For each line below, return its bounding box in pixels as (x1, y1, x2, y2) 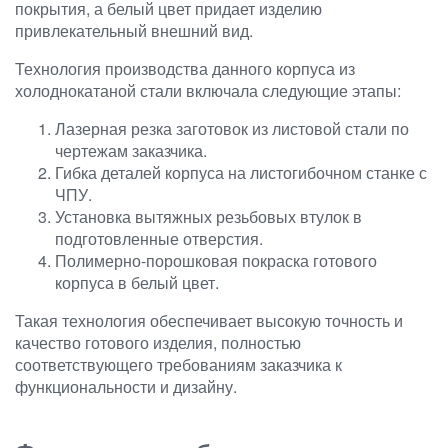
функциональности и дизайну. (15, 374, 237, 398)
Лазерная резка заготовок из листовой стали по (55, 116, 409, 140)
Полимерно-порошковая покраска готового (55, 248, 377, 272)
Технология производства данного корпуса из (15, 56, 355, 80)
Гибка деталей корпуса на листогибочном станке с (55, 160, 427, 184)
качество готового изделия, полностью (15, 330, 301, 354)
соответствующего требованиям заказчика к (15, 352, 342, 376)
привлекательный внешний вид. (15, 18, 253, 42)
